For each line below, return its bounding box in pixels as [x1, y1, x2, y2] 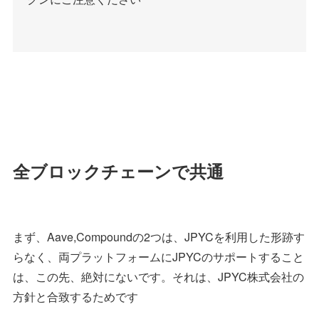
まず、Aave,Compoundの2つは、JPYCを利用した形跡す [13, 229, 305, 246]
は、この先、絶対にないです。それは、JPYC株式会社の [13, 268, 304, 286]
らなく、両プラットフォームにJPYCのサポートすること [13, 249, 304, 266]
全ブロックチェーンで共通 [13, 159, 224, 184]
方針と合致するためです [13, 288, 138, 305]
